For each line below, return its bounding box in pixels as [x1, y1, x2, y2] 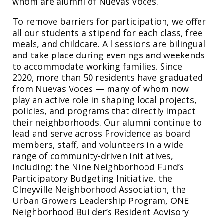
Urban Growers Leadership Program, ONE [12, 194, 189, 206]
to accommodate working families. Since [12, 60, 182, 72]
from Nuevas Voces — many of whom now [12, 82, 189, 94]
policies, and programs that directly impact [12, 105, 196, 117]
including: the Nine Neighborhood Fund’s [12, 161, 184, 173]
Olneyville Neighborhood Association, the [12, 183, 186, 195]
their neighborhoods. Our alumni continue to [12, 116, 202, 128]
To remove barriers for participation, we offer [12, 15, 206, 27]
